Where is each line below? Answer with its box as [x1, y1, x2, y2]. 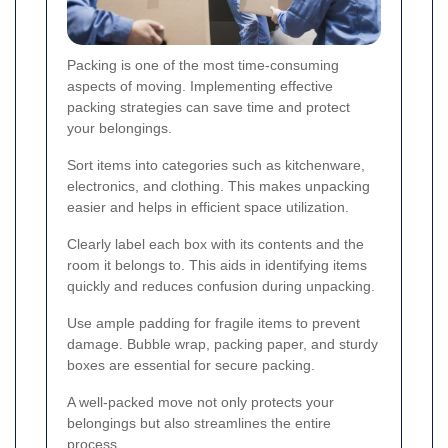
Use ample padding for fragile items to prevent [67, 314, 360, 331]
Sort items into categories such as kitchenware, [67, 156, 365, 173]
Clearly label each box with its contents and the [67, 235, 364, 252]
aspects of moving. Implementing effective [67, 77, 333, 94]
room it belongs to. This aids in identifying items [67, 256, 367, 273]
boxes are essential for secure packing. [67, 356, 315, 373]
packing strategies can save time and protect [67, 98, 350, 115]
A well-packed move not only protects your [67, 393, 334, 410]
